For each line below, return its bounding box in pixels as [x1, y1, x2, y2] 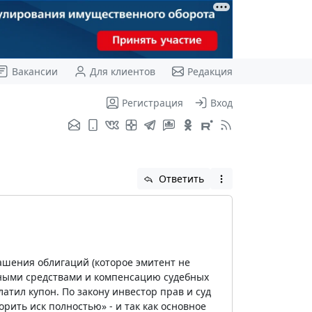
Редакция [187, 64, 233, 78]
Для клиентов [89, 64, 155, 78]
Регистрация [121, 95, 183, 109]
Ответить [156, 171, 204, 185]
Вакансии [11, 64, 58, 78]
